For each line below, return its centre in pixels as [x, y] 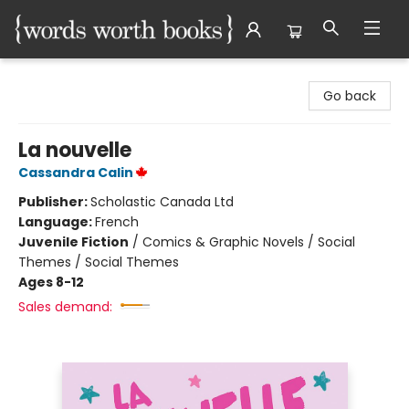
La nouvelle [75, 150]
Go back [350, 96]
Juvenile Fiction [73, 242]
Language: [57, 222]
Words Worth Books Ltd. [88, 76]
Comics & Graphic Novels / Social [249, 242]
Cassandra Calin [76, 173]
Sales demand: [65, 307]
